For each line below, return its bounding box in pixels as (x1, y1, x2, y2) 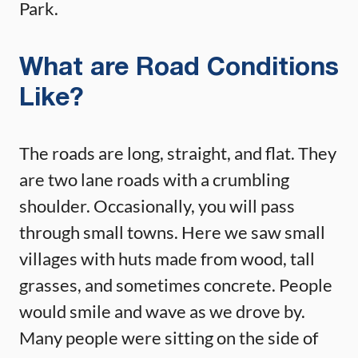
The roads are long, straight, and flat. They (19, 141, 336, 164)
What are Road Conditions (19, 56, 339, 80)
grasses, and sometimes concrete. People (19, 273, 332, 296)
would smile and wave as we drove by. (19, 300, 305, 322)
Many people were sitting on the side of (19, 326, 318, 348)
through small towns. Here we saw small (19, 221, 325, 243)
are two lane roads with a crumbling (19, 168, 289, 190)
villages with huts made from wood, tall (19, 247, 315, 269)
